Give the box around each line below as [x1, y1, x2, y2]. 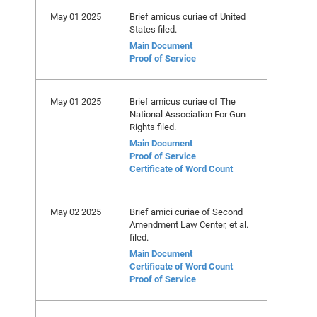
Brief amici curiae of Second [129, 205, 243, 218]
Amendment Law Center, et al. [129, 218, 248, 231]
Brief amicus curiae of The [129, 95, 236, 108]
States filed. [129, 23, 177, 35]
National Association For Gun [129, 108, 246, 120]
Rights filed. [129, 120, 176, 133]
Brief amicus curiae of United [129, 10, 246, 23]
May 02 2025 [50, 205, 101, 218]
